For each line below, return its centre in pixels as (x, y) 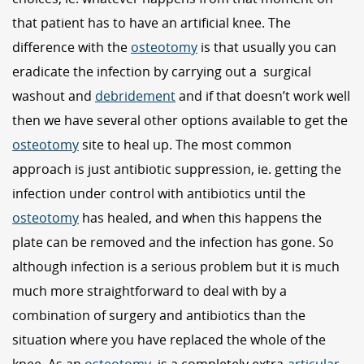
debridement (135, 96)
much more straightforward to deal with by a (149, 291)
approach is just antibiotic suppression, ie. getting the (177, 169)
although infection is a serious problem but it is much (176, 267)
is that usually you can (267, 48)
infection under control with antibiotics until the (159, 194)
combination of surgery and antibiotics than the (159, 316)
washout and (54, 96)
